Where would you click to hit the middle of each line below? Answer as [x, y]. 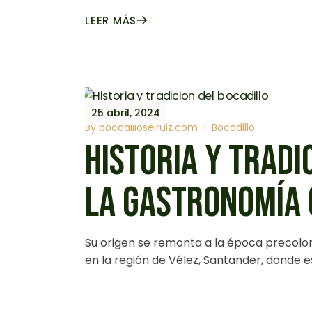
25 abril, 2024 [126, 113]
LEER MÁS [111, 21]
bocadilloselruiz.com [148, 128]
